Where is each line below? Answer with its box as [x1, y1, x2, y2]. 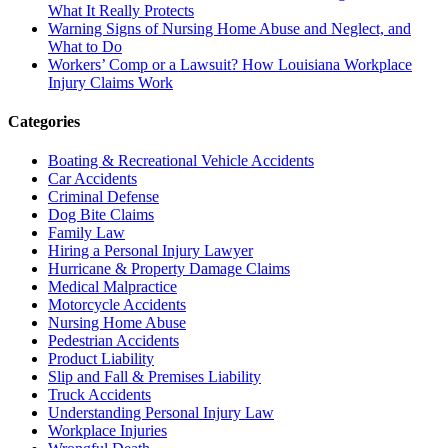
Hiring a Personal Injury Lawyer [48, 242, 253, 260]
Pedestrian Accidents [48, 332, 179, 350]
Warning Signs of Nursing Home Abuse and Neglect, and [48, 19, 411, 37]
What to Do [48, 37, 122, 55]
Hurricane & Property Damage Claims [48, 260, 290, 278]
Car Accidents [48, 170, 137, 188]
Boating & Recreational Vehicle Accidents [48, 152, 314, 170]
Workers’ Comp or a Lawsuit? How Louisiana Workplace [48, 55, 412, 73]
